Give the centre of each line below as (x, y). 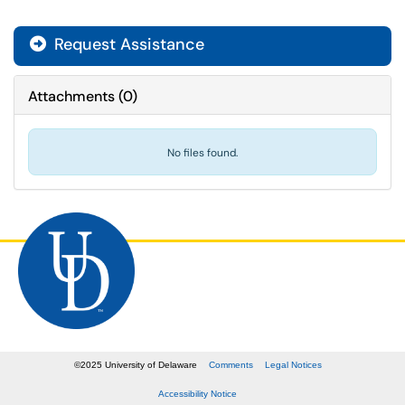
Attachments (71, 96)
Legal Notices (293, 365)
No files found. (202, 153)
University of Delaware (149, 365)
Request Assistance (127, 44)
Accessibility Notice (198, 394)
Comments (231, 365)
